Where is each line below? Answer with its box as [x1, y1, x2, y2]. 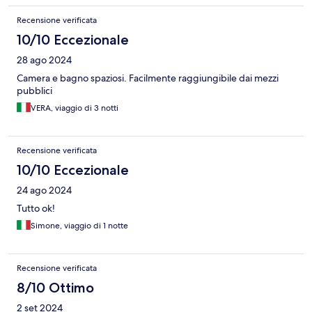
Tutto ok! [17, 202, 55, 215]
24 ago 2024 [17, 184, 72, 197]
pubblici [17, 84, 52, 97]
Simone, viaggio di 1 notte [31, 220, 128, 232]
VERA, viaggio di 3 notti [31, 102, 118, 114]
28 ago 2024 [17, 54, 72, 67]
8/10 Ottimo [17, 279, 94, 297]
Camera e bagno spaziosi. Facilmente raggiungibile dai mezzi [17, 72, 279, 85]
